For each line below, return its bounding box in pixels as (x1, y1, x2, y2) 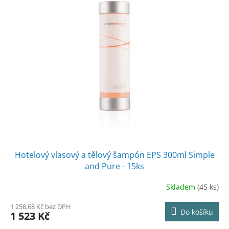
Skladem (166, 182, 197, 192)
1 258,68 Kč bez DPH (10, 201, 71, 211)
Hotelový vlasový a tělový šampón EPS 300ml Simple (14, 149, 215, 161)
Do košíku (180, 207, 213, 217)
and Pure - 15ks (85, 160, 144, 172)
